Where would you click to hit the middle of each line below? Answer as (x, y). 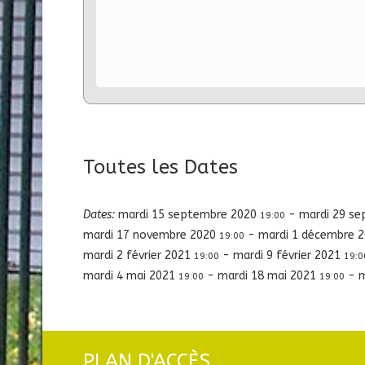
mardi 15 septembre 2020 (189, 214)
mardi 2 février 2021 (139, 255)
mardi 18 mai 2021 (268, 275)
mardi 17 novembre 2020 (151, 235)
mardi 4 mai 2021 (131, 275)
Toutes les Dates (161, 167)
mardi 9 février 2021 (288, 255)
